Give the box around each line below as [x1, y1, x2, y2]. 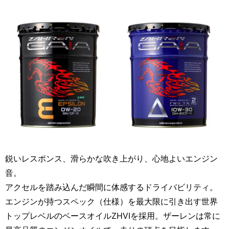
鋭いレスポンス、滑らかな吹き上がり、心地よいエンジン [5, 153, 218, 164]
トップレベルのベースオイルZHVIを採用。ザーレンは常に [5, 211, 220, 221]
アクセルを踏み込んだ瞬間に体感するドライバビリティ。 [5, 182, 218, 192]
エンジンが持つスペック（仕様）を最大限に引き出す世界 [5, 196, 218, 207]
